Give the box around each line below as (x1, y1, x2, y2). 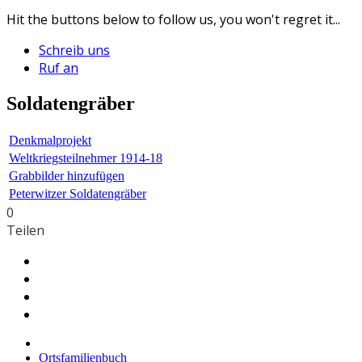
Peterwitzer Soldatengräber (9, 187, 146, 201)
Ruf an (39, 59, 78, 78)
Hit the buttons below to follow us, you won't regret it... (6, 11, 340, 29)
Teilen (6, 221, 44, 240)
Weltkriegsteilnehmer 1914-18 (9, 151, 162, 166)
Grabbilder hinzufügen (9, 169, 124, 183)
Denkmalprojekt (9, 133, 91, 148)
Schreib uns (39, 41, 110, 60)
